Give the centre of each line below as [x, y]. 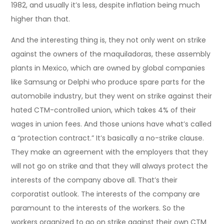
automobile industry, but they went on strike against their [112, 96]
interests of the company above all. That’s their [94, 180]
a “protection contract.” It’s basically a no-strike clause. [108, 138]
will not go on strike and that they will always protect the [110, 166]
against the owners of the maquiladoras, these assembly [111, 54]
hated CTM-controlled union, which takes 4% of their [104, 110]
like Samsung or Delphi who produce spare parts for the [108, 82]
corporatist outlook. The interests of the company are [106, 194]
